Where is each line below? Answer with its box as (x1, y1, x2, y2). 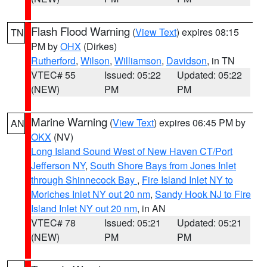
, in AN (137, 201, 166, 215)
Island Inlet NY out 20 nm (31, 201, 137, 215)
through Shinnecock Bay (31, 173, 137, 187)
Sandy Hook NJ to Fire (155, 187, 251, 201)
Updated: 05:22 (177, 68, 243, 82)
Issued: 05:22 (104, 68, 161, 82)
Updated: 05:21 (177, 216, 243, 229)
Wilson (80, 54, 110, 67)
